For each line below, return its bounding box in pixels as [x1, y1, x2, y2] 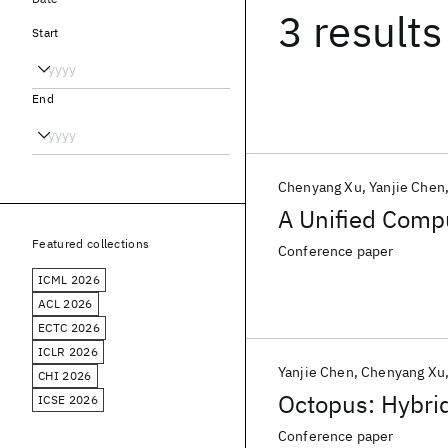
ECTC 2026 [38, 320, 100, 335]
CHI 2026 [38, 368, 92, 383]
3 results [278, 4, 443, 59]
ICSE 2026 [38, 392, 98, 407]
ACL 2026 [38, 296, 93, 311]
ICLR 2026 [38, 344, 98, 359]
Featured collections [32, 236, 150, 251]
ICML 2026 [38, 272, 100, 287]
